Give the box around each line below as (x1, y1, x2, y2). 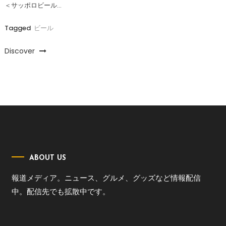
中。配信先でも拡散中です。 (12, 186, 110, 197)
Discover (4, 46, 37, 56)
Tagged (4, 23, 32, 33)
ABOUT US (29, 154, 67, 162)
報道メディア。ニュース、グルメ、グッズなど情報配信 (12, 173, 201, 184)
